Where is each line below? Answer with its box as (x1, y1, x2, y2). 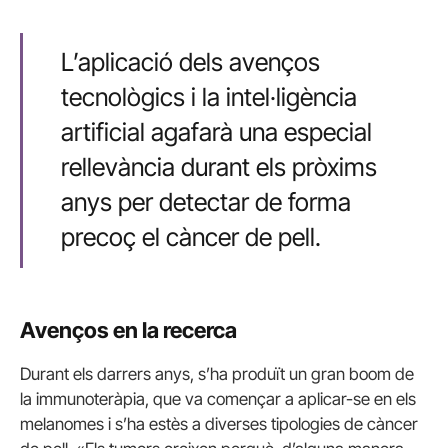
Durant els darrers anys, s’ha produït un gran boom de (20, 364, 414, 385)
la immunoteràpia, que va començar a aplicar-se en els (20, 389, 416, 410)
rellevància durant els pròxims (60, 152, 377, 183)
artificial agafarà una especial (60, 117, 372, 148)
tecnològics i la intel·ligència (60, 82, 357, 113)
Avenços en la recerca (20, 316, 237, 343)
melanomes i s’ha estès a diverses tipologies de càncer (20, 414, 418, 435)
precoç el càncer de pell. (60, 222, 321, 253)
